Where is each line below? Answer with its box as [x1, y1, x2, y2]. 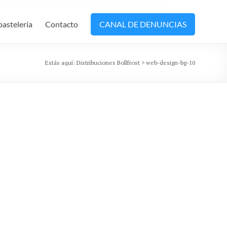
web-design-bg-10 [146, 59, 195, 67]
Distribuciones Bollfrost [77, 59, 140, 67]
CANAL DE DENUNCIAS [99, 19, 186, 29]
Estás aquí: [45, 59, 75, 67]
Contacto [45, 19, 78, 29]
